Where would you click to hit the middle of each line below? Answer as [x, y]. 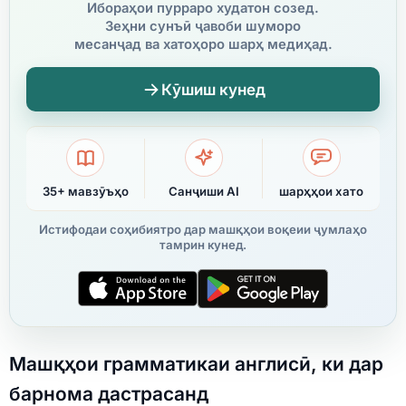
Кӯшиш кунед [213, 89]
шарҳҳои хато [321, 192]
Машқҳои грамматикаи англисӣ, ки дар [196, 363]
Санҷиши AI [203, 192]
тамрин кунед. [203, 245]
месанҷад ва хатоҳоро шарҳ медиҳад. [203, 45]
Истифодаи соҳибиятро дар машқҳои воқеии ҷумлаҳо [203, 230]
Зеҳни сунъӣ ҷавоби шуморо [203, 27]
